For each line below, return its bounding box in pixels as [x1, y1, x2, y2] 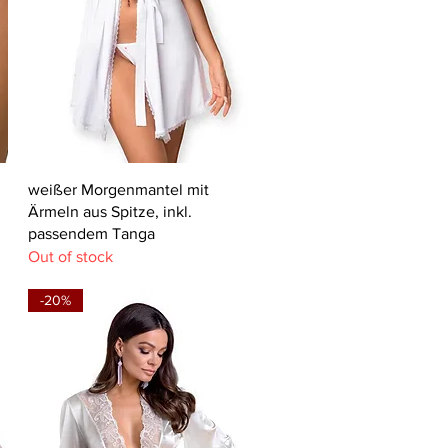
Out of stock [28, 248, 114, 266]
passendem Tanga [28, 225, 156, 243]
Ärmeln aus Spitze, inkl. [28, 203, 193, 221]
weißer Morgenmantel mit [28, 181, 210, 199]
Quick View [107, 180, 178, 197]
